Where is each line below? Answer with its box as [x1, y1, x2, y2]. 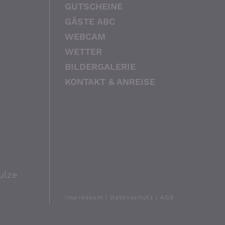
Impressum [65, 194, 103, 201]
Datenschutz [109, 194, 153, 201]
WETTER [65, 46, 102, 57]
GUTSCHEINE [65, 1, 123, 12]
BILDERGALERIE [65, 61, 136, 72]
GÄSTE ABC [65, 16, 115, 27]
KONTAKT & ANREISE [65, 76, 155, 87]
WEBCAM [65, 31, 105, 42]
